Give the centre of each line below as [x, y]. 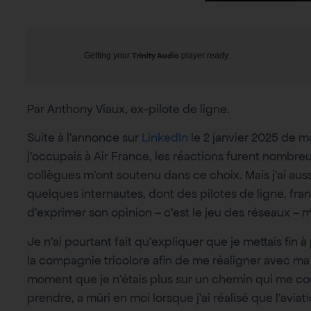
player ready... [207, 55]
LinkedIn [165, 138]
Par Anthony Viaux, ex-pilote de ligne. [128, 109]
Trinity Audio [155, 55]
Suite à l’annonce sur [84, 138]
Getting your [108, 55]
